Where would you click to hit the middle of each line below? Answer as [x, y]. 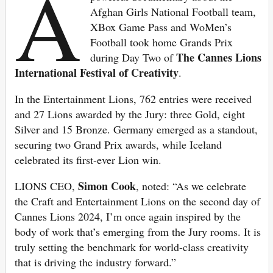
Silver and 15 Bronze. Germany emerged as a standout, [136, 129]
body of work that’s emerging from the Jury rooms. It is [138, 232]
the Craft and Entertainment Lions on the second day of [137, 201]
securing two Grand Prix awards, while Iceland [118, 145]
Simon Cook [107, 186]
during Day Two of [133, 58]
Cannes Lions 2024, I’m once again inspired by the [128, 217]
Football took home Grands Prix [162, 42]
